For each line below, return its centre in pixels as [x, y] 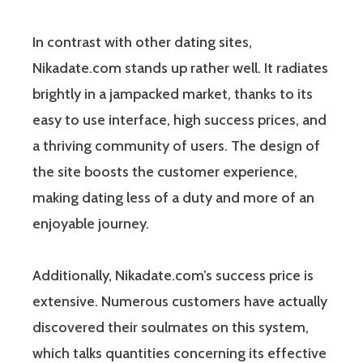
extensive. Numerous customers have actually [180, 301]
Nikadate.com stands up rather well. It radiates [180, 68]
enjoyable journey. [91, 223]
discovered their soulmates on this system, [171, 327]
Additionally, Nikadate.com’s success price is [173, 275]
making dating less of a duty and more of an [173, 197]
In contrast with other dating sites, [142, 42]
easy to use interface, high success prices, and [179, 120]
